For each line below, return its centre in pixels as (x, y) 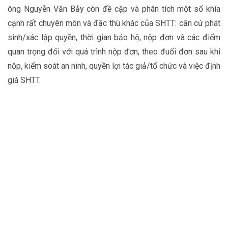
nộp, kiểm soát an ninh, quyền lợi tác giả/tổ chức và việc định (114, 66)
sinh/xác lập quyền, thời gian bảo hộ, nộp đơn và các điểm (114, 37)
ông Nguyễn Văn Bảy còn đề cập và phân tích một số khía (114, 9)
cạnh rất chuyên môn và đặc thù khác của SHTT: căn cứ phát (114, 23)
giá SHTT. (24, 80)
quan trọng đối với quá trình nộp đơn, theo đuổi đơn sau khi (114, 52)
